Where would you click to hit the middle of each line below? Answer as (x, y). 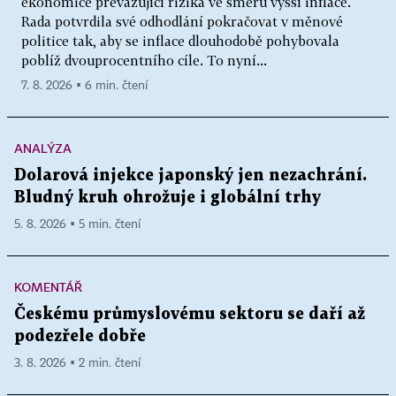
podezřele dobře (80, 336)
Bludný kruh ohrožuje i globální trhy (168, 197)
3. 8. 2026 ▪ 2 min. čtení (77, 363)
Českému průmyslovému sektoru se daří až (190, 314)
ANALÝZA (43, 148)
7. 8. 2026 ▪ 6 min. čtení (84, 85)
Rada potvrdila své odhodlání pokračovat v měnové (182, 21)
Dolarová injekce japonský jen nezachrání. (190, 175)
